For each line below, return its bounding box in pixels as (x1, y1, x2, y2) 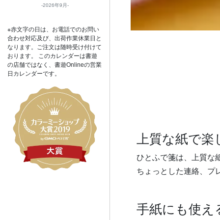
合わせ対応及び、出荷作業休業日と (7, 35, 102, 42)
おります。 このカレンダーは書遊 (7, 53, 97, 59)
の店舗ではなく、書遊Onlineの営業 (7, 61, 102, 68)
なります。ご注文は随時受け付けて (7, 44, 102, 51)
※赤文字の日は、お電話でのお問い (7, 26, 99, 33)
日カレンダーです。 (7, 70, 60, 77)
